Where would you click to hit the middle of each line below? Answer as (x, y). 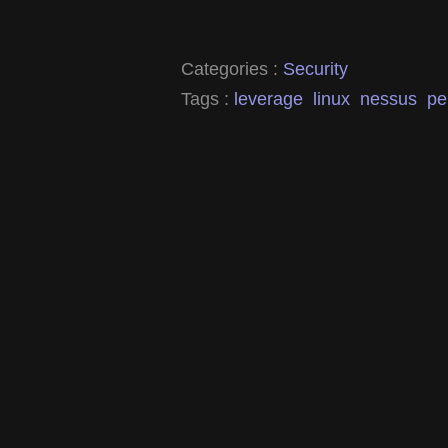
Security (315, 68)
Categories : (232, 68)
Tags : (207, 98)
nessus (388, 98)
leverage (268, 98)
